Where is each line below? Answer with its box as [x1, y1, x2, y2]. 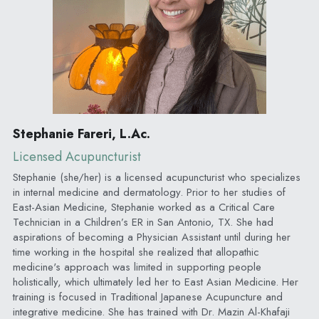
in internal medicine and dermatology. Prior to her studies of [12, 184, 286, 200]
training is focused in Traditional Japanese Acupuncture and [12, 288, 283, 305]
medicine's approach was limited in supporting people [12, 258, 261, 275]
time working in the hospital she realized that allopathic [12, 244, 259, 260]
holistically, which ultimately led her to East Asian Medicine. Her [12, 273, 298, 290]
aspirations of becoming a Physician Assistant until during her [12, 229, 291, 245]
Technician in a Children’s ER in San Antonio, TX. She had [12, 214, 273, 230]
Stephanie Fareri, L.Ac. [12, 124, 150, 143]
